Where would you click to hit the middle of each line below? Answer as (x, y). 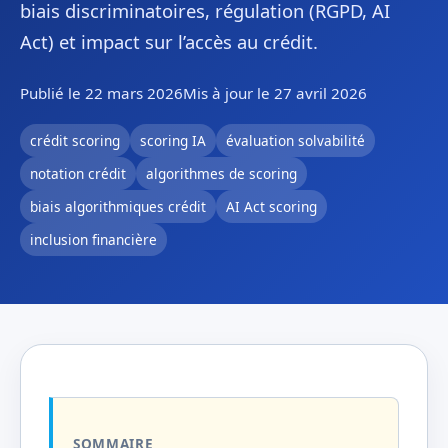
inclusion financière (93, 239)
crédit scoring (75, 140)
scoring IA (173, 140)
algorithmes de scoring (221, 173)
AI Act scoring (271, 206)
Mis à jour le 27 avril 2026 (275, 93)
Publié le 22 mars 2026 (101, 93)
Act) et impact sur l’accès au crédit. (169, 41)
